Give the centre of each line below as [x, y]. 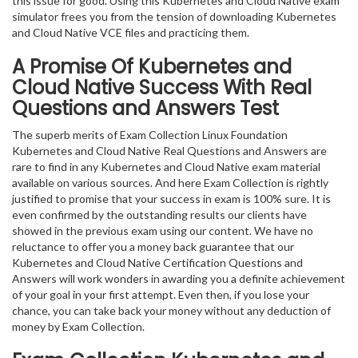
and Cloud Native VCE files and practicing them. [131, 32]
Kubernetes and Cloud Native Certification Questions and [157, 263]
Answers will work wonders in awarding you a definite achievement [179, 278]
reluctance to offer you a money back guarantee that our [153, 247]
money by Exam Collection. [78, 326]
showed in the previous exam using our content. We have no [163, 231]
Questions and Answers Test [145, 108]
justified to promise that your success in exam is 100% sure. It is [171, 199]
